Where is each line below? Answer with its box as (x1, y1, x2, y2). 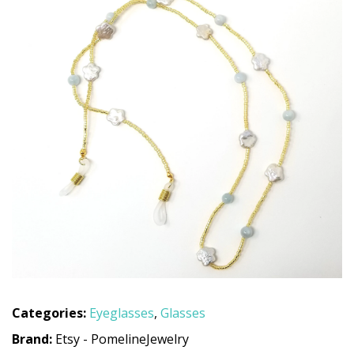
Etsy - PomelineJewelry (55, 330, 189, 348)
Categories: (12, 303, 86, 322)
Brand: (12, 330, 55, 348)
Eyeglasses (89, 303, 154, 322)
